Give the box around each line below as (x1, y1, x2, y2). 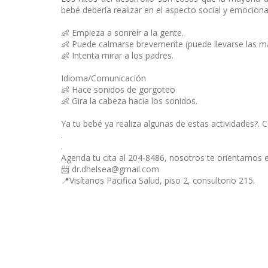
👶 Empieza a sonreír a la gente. (61, 27, 184, 38)
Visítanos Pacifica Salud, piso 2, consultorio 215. (69, 175, 255, 186)
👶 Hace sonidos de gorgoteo (61, 84, 175, 95)
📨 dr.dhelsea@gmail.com (61, 163, 159, 175)
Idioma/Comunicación (61, 72, 146, 84)
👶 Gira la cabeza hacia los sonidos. (61, 95, 197, 106)
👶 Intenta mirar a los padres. (61, 50, 173, 61)
